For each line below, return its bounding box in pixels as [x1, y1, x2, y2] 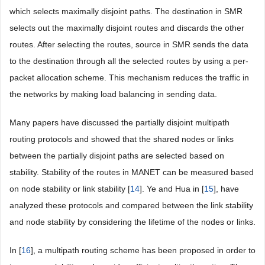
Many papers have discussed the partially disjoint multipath [9, 118, 230, 127]
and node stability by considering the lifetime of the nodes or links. [9, 217, 256, 227]
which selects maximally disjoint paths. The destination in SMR [9, 7, 243, 16]
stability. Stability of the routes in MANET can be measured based [9, 167, 254, 177]
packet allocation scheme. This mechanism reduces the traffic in [9, 73, 249, 82]
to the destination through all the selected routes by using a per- [9, 56, 248, 66]
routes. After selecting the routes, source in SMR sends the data [9, 40, 248, 49]
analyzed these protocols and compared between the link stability [9, 201, 253, 210]
